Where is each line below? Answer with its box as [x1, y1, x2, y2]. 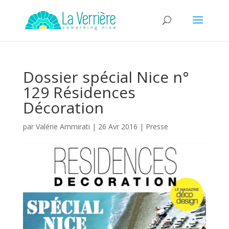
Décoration [22, 97, 104, 118]
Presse [145, 122, 168, 131]
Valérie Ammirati [35, 122, 90, 131]
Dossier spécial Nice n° [22, 66, 189, 87]
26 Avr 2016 [98, 122, 138, 131]
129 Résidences [22, 82, 135, 103]
